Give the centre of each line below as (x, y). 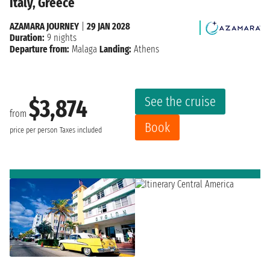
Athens (145, 49)
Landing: (115, 49)
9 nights (61, 38)
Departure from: (39, 49)
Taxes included (81, 130)
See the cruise (180, 102)
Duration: (27, 38)
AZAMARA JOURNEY (44, 27)
